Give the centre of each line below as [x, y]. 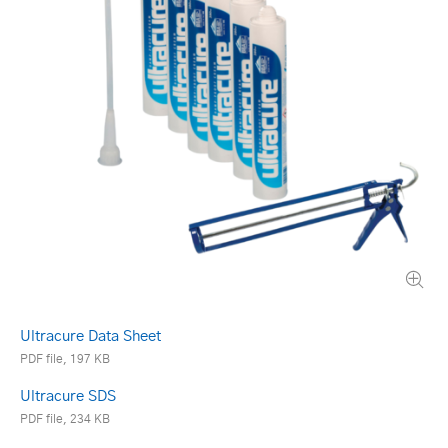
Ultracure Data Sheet [90, 336]
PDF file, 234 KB [65, 419]
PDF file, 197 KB [65, 358]
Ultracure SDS [68, 396]
